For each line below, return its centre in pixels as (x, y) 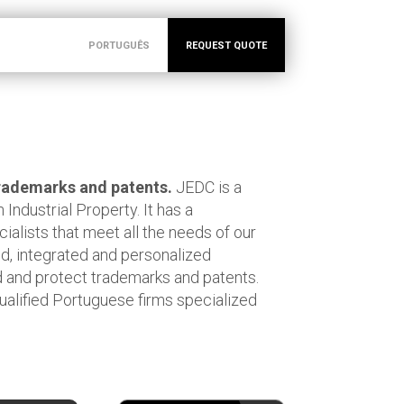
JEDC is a (209, 187)
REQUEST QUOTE (226, 46)
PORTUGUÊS (119, 46)
